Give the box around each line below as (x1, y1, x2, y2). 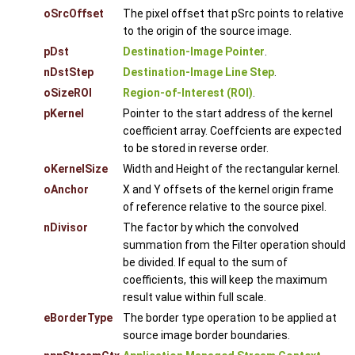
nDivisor (44, 220, 88, 234)
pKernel (44, 106, 84, 120)
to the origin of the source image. (123, 24, 292, 37)
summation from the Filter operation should (123, 238, 345, 251)
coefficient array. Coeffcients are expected (123, 124, 342, 137)
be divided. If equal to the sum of (123, 255, 288, 269)
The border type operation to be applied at (123, 311, 337, 324)
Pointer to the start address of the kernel (123, 106, 333, 120)
